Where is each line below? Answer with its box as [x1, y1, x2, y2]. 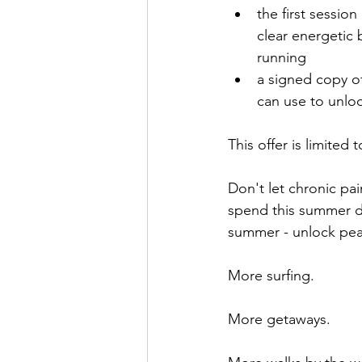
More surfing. [228, 267, 314, 284]
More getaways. [228, 310, 330, 328]
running [257, 48, 306, 66]
